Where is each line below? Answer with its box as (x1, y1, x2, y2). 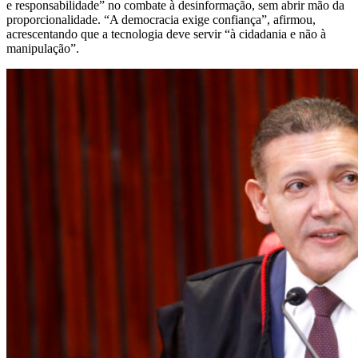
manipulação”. (6, 41, 79, 55)
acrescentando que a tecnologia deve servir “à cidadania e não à (6, 26, 326, 41)
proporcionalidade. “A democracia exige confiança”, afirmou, (6, 12, 316, 26)
